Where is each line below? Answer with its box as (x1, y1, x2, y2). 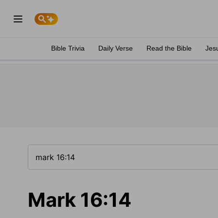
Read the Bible (146, 44, 192, 52)
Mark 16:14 (28, 188, 131, 212)
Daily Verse (98, 44, 133, 52)
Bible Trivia (51, 44, 85, 52)
